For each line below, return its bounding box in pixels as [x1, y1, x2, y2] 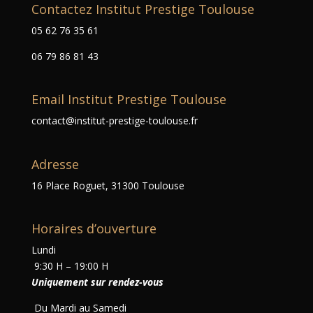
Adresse [31, 155, 79, 173]
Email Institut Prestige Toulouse [31, 91, 226, 108]
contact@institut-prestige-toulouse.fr [31, 114, 198, 128]
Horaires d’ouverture [31, 219, 156, 237]
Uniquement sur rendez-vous [31, 275, 163, 289]
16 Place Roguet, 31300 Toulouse [31, 178, 184, 192]
